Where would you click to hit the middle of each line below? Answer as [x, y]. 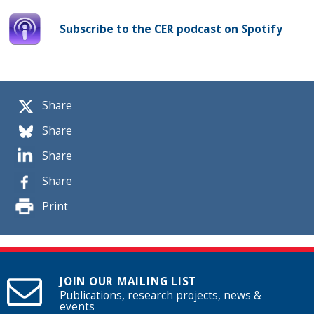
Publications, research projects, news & [161, 296]
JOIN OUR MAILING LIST [128, 282]
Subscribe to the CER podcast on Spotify [171, 29]
